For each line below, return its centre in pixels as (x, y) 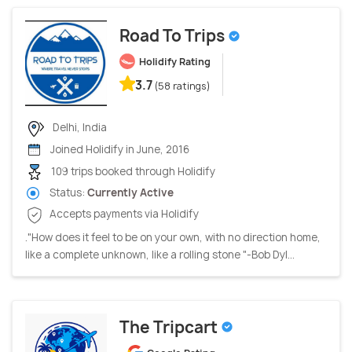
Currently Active (130, 193)
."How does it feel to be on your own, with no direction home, (173, 237)
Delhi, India (79, 127)
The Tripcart (170, 327)
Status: (67, 193)
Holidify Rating (175, 62)
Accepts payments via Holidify (123, 214)
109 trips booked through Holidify (132, 171)
